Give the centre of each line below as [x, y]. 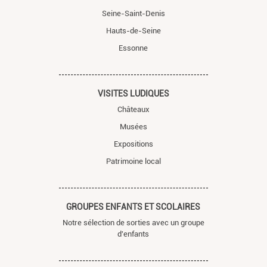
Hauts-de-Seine [133, 30]
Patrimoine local [133, 161]
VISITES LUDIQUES [133, 93]
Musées [133, 126]
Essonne [133, 48]
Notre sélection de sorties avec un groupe [133, 222]
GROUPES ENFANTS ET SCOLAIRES [133, 207]
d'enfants [133, 234]
